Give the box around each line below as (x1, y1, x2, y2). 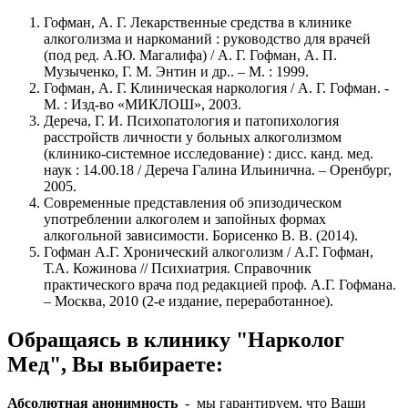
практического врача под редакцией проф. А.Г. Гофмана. (44, 277, 396, 293)
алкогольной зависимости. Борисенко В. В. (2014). (44, 228, 358, 244)
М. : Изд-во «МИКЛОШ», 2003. (44, 97, 241, 113)
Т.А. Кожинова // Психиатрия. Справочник (44, 260, 311, 277)
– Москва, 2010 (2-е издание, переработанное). (44, 293, 333, 310)
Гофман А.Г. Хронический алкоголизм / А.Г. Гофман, (44, 244, 373, 260)
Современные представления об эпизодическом (44, 195, 342, 211)
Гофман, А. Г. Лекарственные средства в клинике (44, 15, 352, 31)
